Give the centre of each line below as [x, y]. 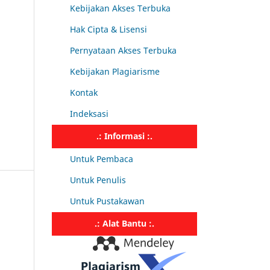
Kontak [84, 92]
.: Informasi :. [124, 136]
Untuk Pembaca [102, 159]
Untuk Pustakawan [107, 201]
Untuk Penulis [98, 180]
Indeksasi [89, 113]
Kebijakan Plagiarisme [115, 71]
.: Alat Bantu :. [124, 223]
